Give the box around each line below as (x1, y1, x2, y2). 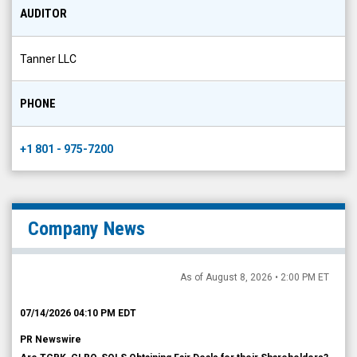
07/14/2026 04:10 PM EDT (20, 308, 136, 319)
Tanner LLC (20, 53, 76, 65)
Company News (28, 218, 145, 240)
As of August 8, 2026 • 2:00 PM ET (180, 272, 329, 283)
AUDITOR (20, 6, 67, 21)
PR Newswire (20, 334, 81, 345)
